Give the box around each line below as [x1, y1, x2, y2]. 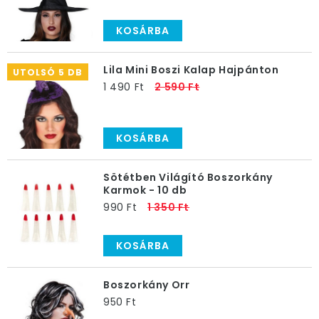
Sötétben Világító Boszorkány [103, 170, 273, 184]
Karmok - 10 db [103, 183, 187, 197]
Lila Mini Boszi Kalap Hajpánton [103, 63, 279, 77]
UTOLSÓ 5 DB [13, 66, 83, 78]
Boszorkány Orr [103, 278, 190, 292]
